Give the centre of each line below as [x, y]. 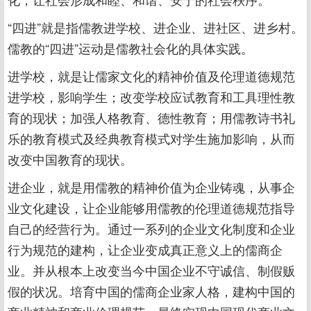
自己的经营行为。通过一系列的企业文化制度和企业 [151, 228]
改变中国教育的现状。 [70, 159]
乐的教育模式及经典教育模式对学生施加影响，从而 [151, 138]
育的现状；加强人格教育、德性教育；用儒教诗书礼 [151, 117]
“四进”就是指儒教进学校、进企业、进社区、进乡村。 [155, 27]
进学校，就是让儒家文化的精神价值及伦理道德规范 [151, 76]
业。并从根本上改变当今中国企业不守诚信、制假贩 [151, 270]
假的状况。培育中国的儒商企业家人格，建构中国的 [151, 291]
